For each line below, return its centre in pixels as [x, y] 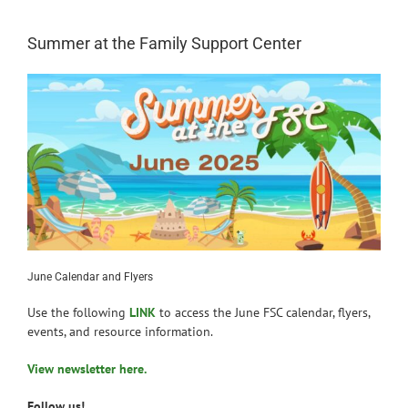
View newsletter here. [87, 368]
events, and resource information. [120, 331]
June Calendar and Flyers [90, 276]
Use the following [78, 312]
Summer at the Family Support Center [164, 43]
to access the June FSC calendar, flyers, [263, 312]
